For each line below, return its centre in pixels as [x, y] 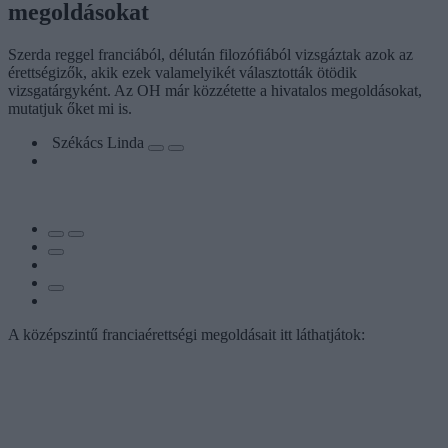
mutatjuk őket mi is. [70, 108]
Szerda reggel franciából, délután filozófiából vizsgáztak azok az [210, 54]
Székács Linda [100, 142]
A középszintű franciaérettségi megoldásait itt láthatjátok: [186, 334]
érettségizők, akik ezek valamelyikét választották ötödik [182, 72]
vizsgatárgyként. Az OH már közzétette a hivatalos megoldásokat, [215, 90]
